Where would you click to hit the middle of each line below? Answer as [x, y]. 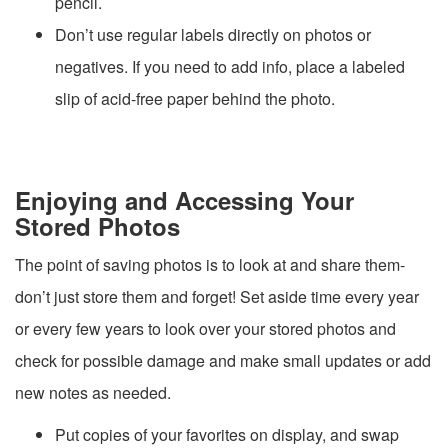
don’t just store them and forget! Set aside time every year [217, 296]
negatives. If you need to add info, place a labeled [230, 66]
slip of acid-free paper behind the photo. [195, 98]
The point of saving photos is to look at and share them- [210, 264]
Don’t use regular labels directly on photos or [213, 34]
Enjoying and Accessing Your [184, 199]
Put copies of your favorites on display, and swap [227, 434]
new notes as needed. [93, 392]
